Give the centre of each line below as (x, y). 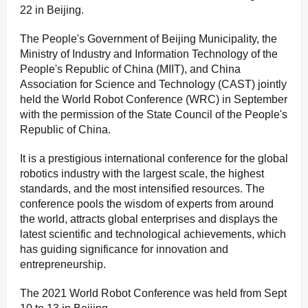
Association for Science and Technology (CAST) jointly (153, 85)
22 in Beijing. (52, 10)
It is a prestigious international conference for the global (154, 159)
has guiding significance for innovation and (124, 250)
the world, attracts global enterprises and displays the (149, 219)
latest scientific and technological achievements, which (153, 234)
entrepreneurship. (63, 265)
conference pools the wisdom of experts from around (147, 204)
